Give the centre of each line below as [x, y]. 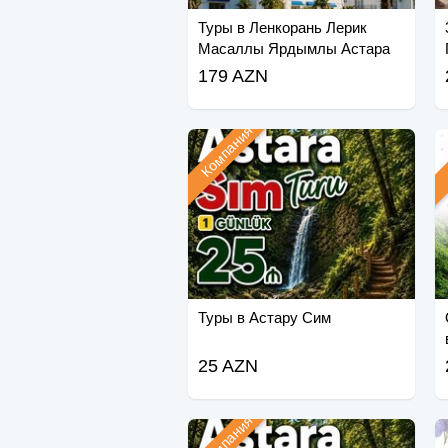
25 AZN [227, 366]
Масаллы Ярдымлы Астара [293, 49]
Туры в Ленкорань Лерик [282, 28]
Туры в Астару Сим [264, 318]
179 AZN [232, 76]
